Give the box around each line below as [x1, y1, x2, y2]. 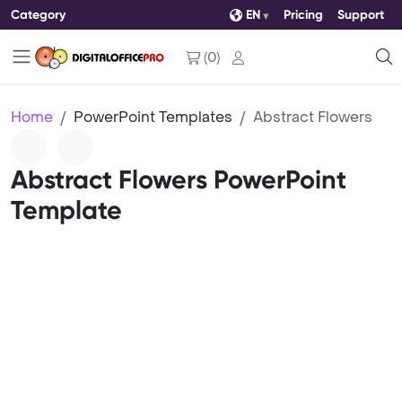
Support [337, 7, 384, 22]
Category [11, 6, 66, 22]
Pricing [284, 7, 323, 22]
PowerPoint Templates [74, 108, 232, 127]
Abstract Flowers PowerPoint [11, 164, 346, 196]
